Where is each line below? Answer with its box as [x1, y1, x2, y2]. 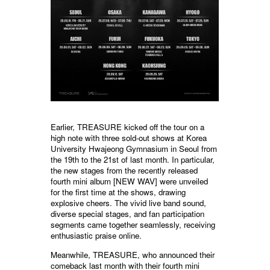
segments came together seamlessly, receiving [51, 219, 215, 231]
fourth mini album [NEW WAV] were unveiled [51, 175, 208, 187]
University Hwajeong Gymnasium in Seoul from [51, 143, 217, 155]
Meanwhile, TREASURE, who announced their [51, 249, 215, 261]
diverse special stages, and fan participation [51, 208, 204, 220]
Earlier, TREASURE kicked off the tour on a [51, 121, 204, 133]
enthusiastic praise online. [51, 230, 142, 242]
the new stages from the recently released [51, 165, 198, 177]
